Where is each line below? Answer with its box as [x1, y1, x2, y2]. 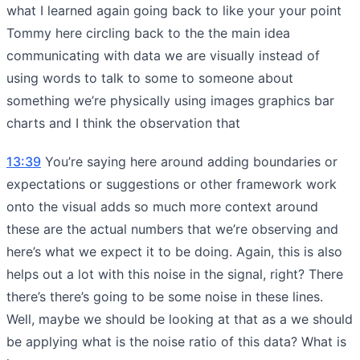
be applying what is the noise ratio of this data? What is [6, 333, 346, 350]
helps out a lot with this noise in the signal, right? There [6, 265, 343, 282]
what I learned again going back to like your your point [6, 2, 342, 18]
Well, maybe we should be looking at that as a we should [6, 310, 353, 327]
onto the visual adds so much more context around [6, 198, 318, 215]
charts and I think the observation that [6, 114, 240, 131]
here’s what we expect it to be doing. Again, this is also [6, 243, 342, 260]
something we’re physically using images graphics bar [6, 92, 334, 108]
